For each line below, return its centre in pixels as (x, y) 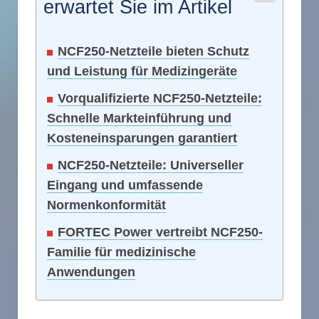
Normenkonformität (106, 205)
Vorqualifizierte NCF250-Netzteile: (160, 99)
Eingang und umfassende (125, 185)
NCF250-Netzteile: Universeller (151, 166)
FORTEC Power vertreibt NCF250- (160, 232)
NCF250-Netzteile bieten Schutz (153, 52)
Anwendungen (91, 272)
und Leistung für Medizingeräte (142, 72)
